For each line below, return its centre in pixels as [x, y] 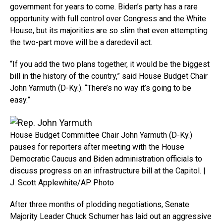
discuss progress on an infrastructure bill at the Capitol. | [108, 170]
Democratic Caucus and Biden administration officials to [106, 159]
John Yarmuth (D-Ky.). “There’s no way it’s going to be [101, 88]
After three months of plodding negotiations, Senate [100, 204]
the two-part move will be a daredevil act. [81, 42]
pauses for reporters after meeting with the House [97, 147]
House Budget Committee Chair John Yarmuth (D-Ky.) [101, 135]
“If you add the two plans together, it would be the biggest [110, 64]
